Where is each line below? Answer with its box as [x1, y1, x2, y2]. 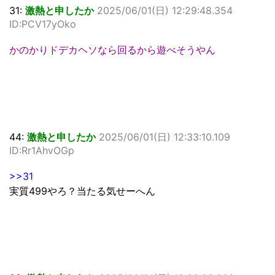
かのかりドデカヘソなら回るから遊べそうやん [9, 44, 215, 56]
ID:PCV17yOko [9, 18, 76, 30]
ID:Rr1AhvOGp [9, 144, 74, 157]
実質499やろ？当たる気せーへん [9, 185, 155, 197]
